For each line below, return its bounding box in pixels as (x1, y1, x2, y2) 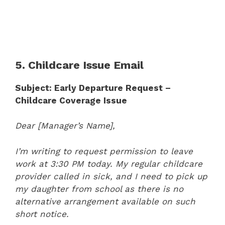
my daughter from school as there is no (15, 183, 183, 194)
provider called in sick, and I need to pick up (15, 171, 207, 181)
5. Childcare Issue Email (15, 58, 144, 71)
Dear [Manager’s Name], (15, 121, 115, 131)
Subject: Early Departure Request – (15, 82, 171, 93)
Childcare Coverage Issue (15, 95, 127, 105)
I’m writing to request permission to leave (15, 146, 193, 156)
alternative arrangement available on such (15, 196, 195, 206)
